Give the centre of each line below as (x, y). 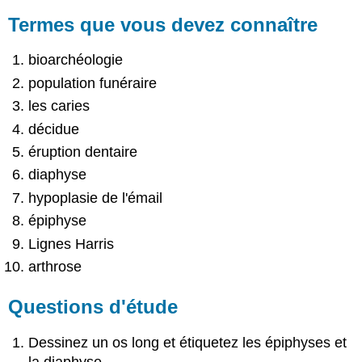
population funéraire (93, 83)
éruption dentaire (83, 152)
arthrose (55, 266)
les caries (59, 106)
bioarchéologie (76, 60)
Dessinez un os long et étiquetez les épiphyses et (188, 342)
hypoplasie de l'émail (96, 198)
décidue (54, 129)
